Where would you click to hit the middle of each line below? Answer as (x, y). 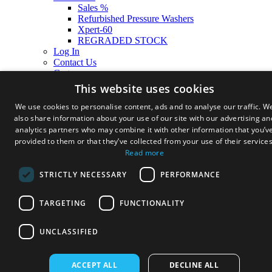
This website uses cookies (144, 89)
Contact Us (75, 63)
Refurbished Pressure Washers (136, 19)
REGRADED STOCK (123, 41)
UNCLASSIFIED (69, 231)
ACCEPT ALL (94, 265)
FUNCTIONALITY (152, 203)
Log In (66, 52)
